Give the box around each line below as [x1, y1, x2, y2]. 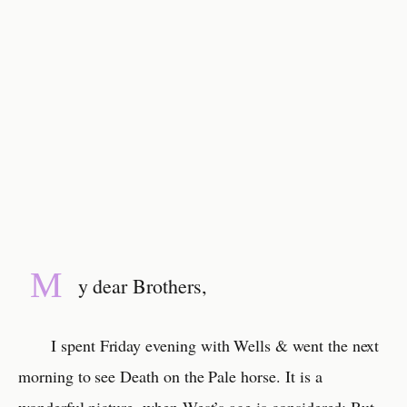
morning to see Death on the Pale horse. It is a [18, 365, 323, 388]
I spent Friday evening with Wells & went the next [51, 334, 380, 357]
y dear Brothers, [77, 273, 207, 300]
